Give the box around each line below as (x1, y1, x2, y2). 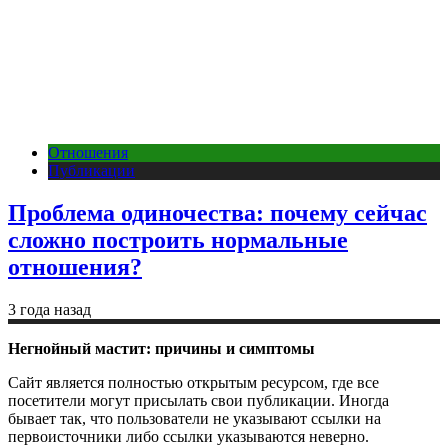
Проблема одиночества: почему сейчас (8, 199, 427, 226)
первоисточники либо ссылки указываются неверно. (8, 427, 369, 445)
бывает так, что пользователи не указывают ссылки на (8, 409, 381, 427)
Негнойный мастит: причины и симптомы (8, 339, 315, 357)
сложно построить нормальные (8, 226, 348, 253)
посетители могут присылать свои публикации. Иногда (8, 391, 389, 409)
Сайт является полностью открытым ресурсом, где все (8, 373, 379, 391)
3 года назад (8, 300, 91, 318)
